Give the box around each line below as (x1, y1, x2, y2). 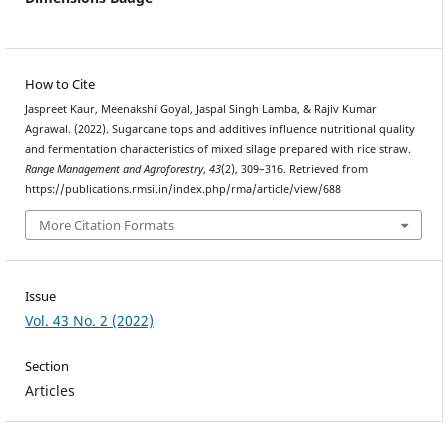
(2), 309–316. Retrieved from (220, 162, 368, 177)
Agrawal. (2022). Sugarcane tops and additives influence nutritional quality (24, 122, 415, 137)
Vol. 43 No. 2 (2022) (24, 310, 154, 330)
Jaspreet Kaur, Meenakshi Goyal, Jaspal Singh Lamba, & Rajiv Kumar (24, 102, 377, 117)
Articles (24, 380, 75, 400)
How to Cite (24, 75, 95, 94)
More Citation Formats (39, 215, 174, 234)
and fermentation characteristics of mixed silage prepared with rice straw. (24, 142, 411, 157)
